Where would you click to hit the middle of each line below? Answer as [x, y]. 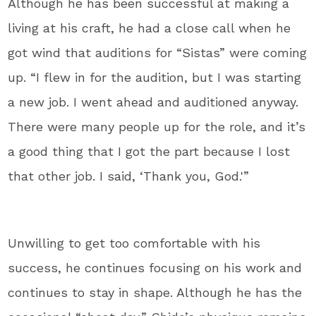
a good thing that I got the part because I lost [149, 151]
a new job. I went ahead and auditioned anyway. [153, 102]
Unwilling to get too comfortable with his [134, 243]
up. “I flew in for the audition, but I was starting [155, 77]
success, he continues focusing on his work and [155, 267]
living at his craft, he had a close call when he [150, 28]
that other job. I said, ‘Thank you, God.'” [129, 176]
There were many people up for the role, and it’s [157, 126]
